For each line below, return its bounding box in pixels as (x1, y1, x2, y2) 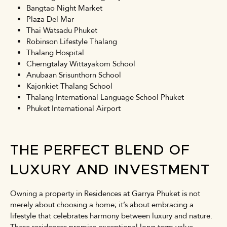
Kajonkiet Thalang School (26, 81, 112, 91)
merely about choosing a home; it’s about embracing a (10, 199, 194, 210)
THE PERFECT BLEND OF (10, 143, 191, 158)
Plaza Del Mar (26, 14, 74, 24)
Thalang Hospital (26, 47, 84, 58)
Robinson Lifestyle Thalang (26, 36, 117, 47)
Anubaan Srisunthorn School (26, 69, 121, 80)
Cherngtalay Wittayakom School (26, 58, 135, 69)
